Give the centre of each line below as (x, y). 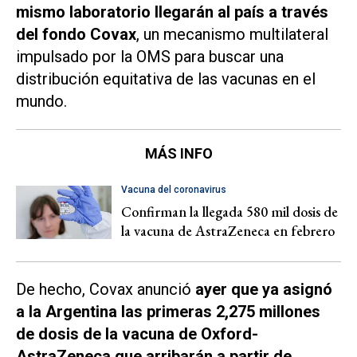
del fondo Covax (76, 34)
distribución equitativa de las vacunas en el (166, 78)
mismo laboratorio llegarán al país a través (172, 12)
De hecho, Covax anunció (106, 290)
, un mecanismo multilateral (232, 34)
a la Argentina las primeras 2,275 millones (168, 312)
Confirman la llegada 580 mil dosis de (229, 211)
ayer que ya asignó (264, 290)
